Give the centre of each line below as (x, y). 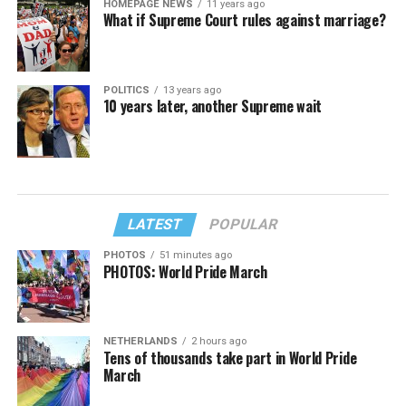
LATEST (156, 224)
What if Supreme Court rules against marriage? (244, 20)
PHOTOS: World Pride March (185, 271)
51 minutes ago (195, 255)
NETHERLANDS (140, 341)
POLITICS (126, 90)
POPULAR (244, 224)
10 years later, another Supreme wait (213, 106)
